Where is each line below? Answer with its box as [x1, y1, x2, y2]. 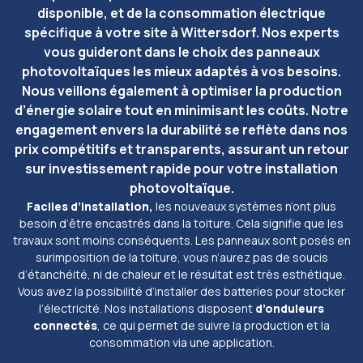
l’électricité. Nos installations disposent [39, 301, 255, 317]
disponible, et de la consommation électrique [37, 4, 326, 23]
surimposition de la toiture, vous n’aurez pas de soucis [35, 250, 328, 266]
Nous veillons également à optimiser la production [21, 82, 342, 100]
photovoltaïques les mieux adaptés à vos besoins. [22, 62, 341, 81]
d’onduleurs [255, 301, 324, 317]
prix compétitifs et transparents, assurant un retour [14, 140, 349, 159]
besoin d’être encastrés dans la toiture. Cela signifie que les [19, 216, 344, 232]
